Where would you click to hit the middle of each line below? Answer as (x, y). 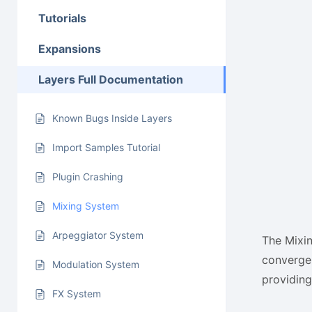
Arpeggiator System (98, 235)
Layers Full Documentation (111, 80)
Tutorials (62, 18)
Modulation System (96, 265)
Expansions (70, 49)
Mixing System (86, 206)
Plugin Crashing (88, 177)
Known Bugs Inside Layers (112, 118)
